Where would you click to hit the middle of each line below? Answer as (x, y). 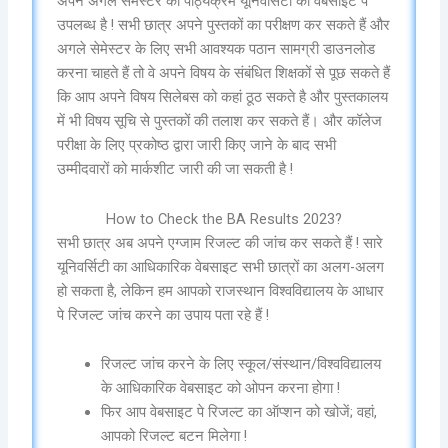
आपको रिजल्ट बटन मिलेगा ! (174, 436)
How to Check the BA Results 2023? (224, 218)
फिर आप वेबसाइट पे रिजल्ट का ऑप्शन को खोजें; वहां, (239, 412)
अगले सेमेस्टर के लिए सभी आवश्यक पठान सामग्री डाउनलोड (216, 49)
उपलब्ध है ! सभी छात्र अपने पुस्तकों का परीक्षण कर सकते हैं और (224, 25)
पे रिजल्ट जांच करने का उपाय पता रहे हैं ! (163, 314)
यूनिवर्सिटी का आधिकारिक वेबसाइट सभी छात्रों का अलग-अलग (221, 266)
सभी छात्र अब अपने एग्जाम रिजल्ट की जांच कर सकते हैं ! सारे (220, 242)
